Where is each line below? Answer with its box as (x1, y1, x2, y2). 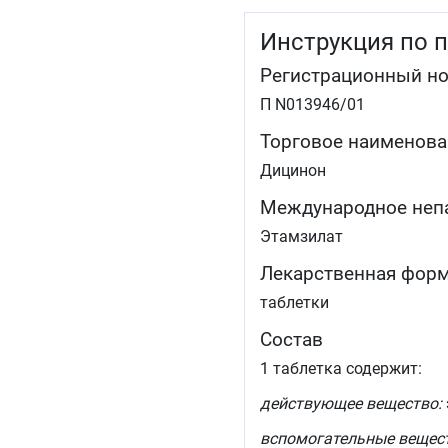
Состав (260, 328, 323, 352)
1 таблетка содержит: (260, 359, 422, 379)
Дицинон (260, 161, 326, 181)
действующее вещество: (260, 394, 442, 414)
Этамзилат (260, 227, 343, 247)
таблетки (260, 293, 329, 313)
